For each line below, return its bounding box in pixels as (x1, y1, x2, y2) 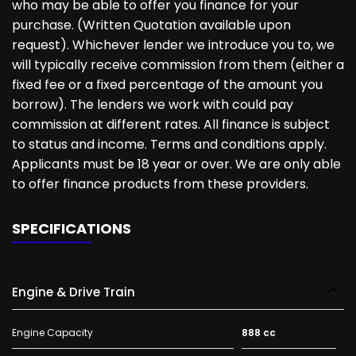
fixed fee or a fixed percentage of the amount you (12, 75, 323, 94)
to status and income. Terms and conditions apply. (12, 135, 327, 153)
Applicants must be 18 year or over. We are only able (12, 155, 341, 173)
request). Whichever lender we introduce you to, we (12, 36, 335, 54)
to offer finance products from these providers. (12, 175, 308, 193)
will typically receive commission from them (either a (12, 56, 344, 74)
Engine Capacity (12, 326, 93, 339)
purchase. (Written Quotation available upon (12, 16, 291, 34)
